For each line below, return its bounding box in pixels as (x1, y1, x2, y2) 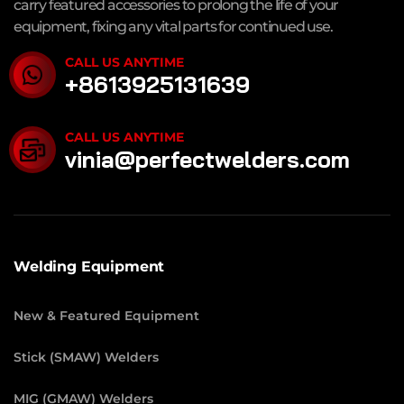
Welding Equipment (14, 257, 165, 275)
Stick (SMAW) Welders (14, 348, 159, 365)
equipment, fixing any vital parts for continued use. (14, 17, 333, 35)
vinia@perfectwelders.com (65, 144, 350, 173)
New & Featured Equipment (14, 307, 199, 324)
